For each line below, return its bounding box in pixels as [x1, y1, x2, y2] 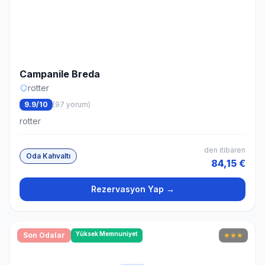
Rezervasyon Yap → [91, 184, 174, 194]
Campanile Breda [20, 68, 100, 80]
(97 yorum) [53, 100, 91, 109]
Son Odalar [23, 231, 65, 240]
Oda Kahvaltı [26, 151, 70, 160]
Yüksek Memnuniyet [76, 230, 138, 237]
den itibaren [204, 146, 245, 154]
